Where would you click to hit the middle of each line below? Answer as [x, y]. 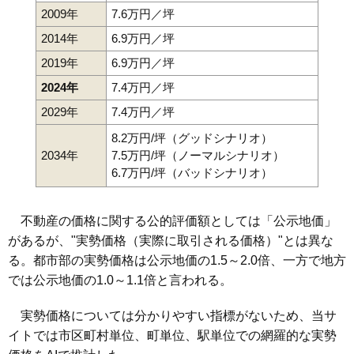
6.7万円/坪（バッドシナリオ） [192, 173]
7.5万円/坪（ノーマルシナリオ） [198, 156]
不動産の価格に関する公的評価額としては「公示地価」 [172, 221]
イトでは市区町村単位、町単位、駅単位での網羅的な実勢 [172, 336]
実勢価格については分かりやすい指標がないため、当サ [172, 316]
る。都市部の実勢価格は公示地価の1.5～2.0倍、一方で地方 [177, 261]
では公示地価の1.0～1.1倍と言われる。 [120, 281]
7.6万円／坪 [143, 14]
